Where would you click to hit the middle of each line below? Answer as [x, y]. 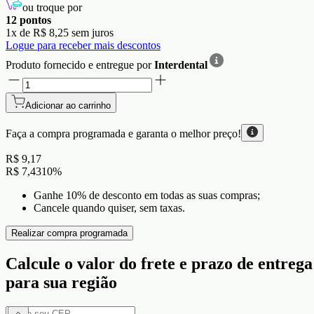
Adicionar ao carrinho [68, 106]
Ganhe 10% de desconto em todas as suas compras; [147, 196]
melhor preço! [210, 134]
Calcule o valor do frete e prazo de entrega [159, 264]
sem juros [91, 33]
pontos [34, 20]
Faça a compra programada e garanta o [91, 134]
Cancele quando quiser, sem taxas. [109, 208]
